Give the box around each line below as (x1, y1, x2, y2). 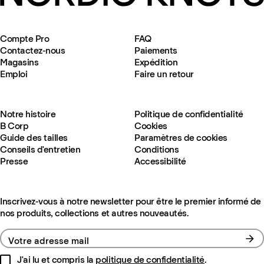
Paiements (134, 45, 177, 56)
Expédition (134, 57, 178, 68)
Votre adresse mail (8, 235, 89, 246)
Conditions (134, 144, 179, 155)
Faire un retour (134, 68, 194, 80)
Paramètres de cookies (134, 132, 227, 143)
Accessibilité (134, 156, 186, 167)
